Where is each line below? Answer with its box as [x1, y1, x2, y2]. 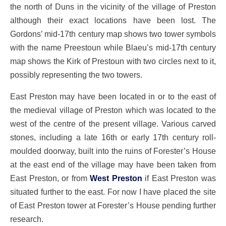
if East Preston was [142, 174, 216, 183]
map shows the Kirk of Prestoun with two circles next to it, [10, 56, 216, 66]
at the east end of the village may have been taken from [10, 160, 216, 169]
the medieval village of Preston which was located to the [10, 105, 216, 115]
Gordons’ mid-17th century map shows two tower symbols [10, 29, 216, 38]
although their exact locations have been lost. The [10, 15, 216, 25]
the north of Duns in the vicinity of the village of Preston [10, 2, 216, 11]
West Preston [90, 174, 142, 183]
